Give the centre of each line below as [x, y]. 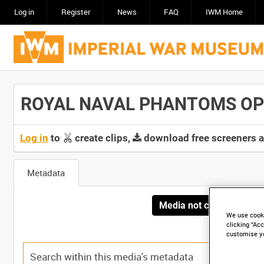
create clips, [102, 138]
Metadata [46, 173]
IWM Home [224, 12]
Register [75, 12]
